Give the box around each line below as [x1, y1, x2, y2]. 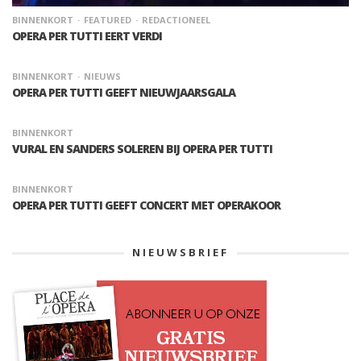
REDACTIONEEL [142, 13, 210, 26]
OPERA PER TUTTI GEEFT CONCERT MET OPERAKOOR [12, 197, 280, 213]
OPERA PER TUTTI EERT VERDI [12, 27, 162, 44]
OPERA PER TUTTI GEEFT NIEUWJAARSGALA [12, 84, 235, 100]
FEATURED [84, 13, 131, 26]
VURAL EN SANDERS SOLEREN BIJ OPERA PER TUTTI [12, 140, 272, 156]
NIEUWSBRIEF [132, 244, 229, 259]
